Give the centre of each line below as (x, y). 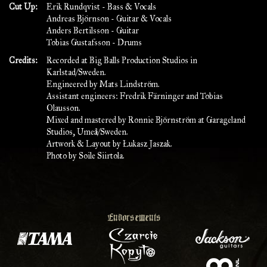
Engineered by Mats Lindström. (103, 84)
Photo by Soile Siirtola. (86, 156)
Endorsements (133, 218)
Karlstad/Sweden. (76, 72)
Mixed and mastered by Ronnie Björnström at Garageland (146, 120)
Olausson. (63, 108)
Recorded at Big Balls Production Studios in (122, 60)
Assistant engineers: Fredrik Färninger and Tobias (135, 96)
